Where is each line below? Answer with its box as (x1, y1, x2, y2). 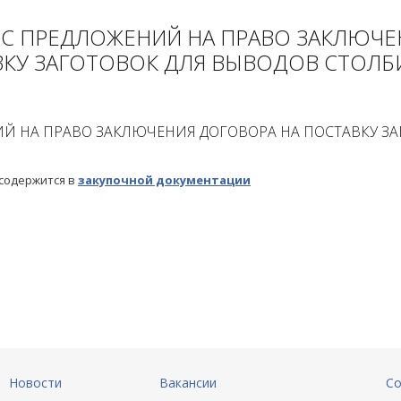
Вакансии (158, 374, 217, 391)
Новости (9, 374, 62, 391)
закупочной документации (78, 172, 251, 188)
